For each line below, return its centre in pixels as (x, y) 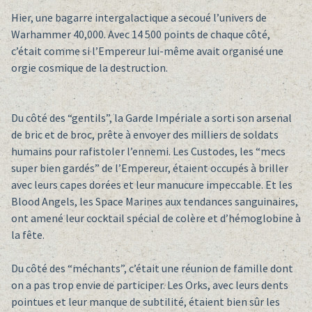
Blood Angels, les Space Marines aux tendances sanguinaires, (154, 202)
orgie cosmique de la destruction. (89, 68)
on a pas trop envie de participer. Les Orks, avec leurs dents (149, 285)
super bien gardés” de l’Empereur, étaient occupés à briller (149, 168)
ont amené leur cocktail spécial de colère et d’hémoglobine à (156, 218)
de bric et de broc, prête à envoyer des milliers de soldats (145, 135)
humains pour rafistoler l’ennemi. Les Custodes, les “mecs (148, 151)
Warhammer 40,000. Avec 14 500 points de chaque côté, (140, 34)
